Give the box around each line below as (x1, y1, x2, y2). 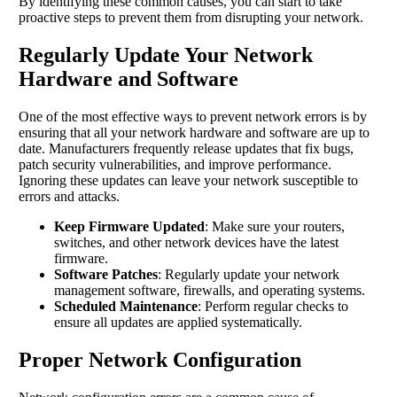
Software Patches (54, 266, 158, 282)
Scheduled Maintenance (54, 298, 198, 314)
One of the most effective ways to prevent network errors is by (19, 108, 367, 124)
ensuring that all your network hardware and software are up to (19, 124, 370, 140)
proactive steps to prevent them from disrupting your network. (19, 10, 363, 26)
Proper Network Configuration (19, 347, 301, 371)
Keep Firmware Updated (54, 218, 205, 234)
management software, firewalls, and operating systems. (54, 282, 365, 298)
